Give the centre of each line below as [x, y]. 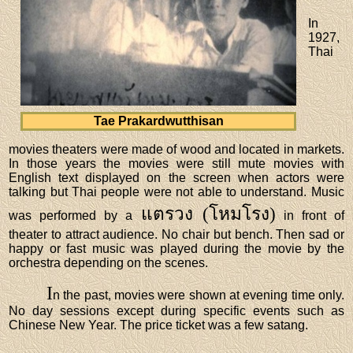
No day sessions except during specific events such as [176, 310]
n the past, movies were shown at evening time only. [199, 295]
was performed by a [75, 215]
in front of [310, 215]
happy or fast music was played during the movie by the [176, 248]
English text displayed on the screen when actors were [176, 177]
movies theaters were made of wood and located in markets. [176, 149]
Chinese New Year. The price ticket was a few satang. [159, 325]
